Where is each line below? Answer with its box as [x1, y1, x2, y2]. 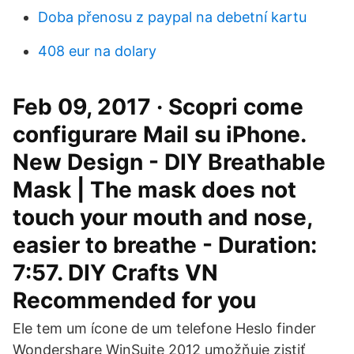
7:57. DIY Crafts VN [13, 259, 218, 286]
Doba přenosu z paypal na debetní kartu [38, 9, 307, 25]
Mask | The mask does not [13, 176, 296, 203]
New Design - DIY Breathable [13, 149, 326, 175]
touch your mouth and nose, [13, 204, 312, 231]
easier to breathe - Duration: [13, 232, 317, 258]
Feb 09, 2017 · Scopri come [13, 93, 303, 120]
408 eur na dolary [38, 43, 156, 59]
